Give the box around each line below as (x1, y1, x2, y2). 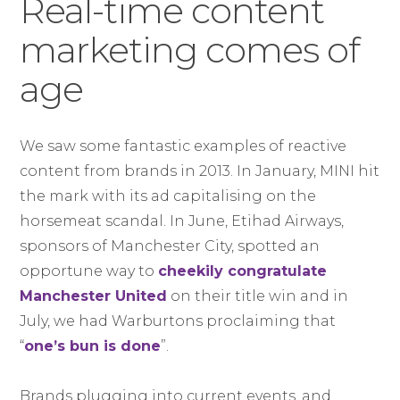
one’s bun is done (24, 337, 162, 354)
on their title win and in (167, 287, 349, 304)
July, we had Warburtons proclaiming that (20, 312, 337, 329)
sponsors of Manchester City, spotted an (20, 237, 321, 254)
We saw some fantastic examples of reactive (20, 137, 347, 154)
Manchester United (20, 287, 168, 304)
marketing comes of (20, 28, 360, 71)
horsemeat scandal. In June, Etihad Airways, (20, 212, 345, 229)
